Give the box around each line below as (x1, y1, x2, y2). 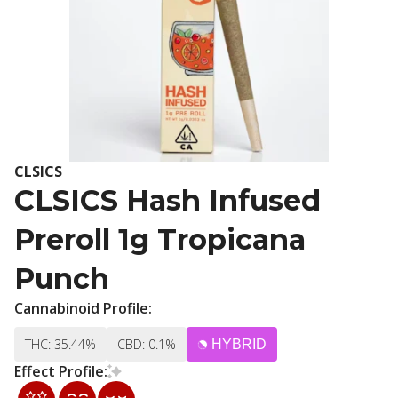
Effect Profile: (14, 362, 107, 381)
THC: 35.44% (25, 336, 96, 353)
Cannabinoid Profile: (14, 298, 152, 318)
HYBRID (211, 337, 267, 352)
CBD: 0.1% (117, 336, 176, 353)
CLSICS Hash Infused (14, 183, 321, 218)
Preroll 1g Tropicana (14, 222, 306, 257)
